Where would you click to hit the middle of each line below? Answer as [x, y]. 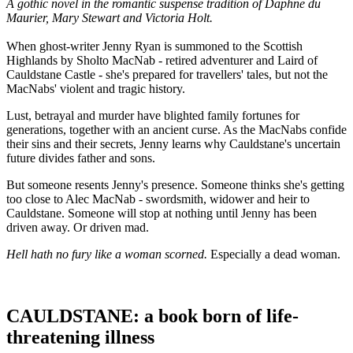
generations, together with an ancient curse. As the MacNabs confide [176, 129]
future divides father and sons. [81, 158]
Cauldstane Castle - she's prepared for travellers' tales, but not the [167, 74]
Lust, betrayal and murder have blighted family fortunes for [153, 115]
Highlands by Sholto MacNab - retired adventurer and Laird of [162, 60]
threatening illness [83, 337]
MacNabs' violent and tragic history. [96, 88]
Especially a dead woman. [274, 254]
